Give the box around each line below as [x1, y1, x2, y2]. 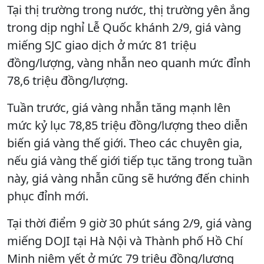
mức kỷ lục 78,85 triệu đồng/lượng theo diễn [7, 117, 247, 133]
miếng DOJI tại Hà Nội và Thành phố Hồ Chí [7, 232, 243, 249]
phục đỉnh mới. [7, 187, 88, 204]
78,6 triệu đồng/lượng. [7, 72, 128, 88]
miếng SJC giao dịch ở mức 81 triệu [7, 37, 196, 53]
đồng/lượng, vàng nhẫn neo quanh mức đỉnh [7, 54, 250, 71]
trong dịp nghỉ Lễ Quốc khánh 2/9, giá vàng [7, 19, 241, 35]
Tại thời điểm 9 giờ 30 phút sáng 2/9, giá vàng [7, 214, 252, 231]
